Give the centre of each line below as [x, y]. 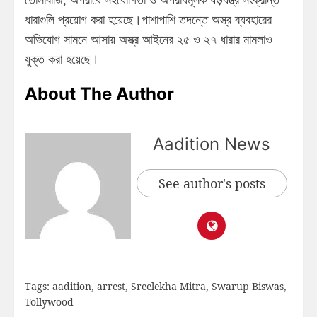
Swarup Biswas [248, 286]
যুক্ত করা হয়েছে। [62, 58]
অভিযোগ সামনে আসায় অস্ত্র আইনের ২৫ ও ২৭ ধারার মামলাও [149, 39]
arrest [111, 286]
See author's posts [212, 183]
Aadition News [212, 144]
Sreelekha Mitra [168, 286]
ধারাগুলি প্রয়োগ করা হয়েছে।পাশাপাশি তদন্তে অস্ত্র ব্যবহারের [148, 19]
